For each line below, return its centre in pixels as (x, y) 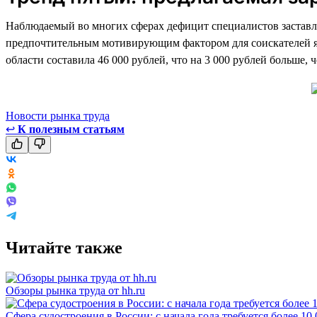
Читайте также (64, 247)
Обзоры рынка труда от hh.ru (75, 290)
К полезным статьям (71, 129)
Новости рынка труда (58, 115)
